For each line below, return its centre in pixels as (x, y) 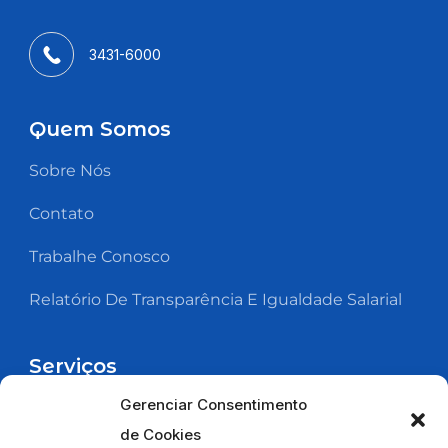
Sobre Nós (70, 170)
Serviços (73, 366)
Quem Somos (100, 129)
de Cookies (160, 434)
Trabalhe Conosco (99, 256)
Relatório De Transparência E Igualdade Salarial (215, 299)
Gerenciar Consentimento (213, 404)
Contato (61, 213)
